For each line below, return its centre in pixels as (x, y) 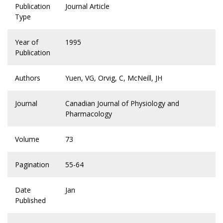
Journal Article (87, 6)
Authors (28, 78)
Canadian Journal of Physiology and (122, 104)
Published (30, 201)
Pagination (32, 165)
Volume (27, 139)
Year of (27, 42)
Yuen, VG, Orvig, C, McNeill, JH (114, 78)
